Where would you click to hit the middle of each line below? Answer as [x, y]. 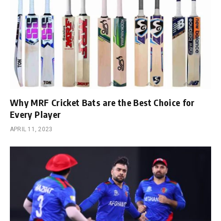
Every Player [36, 114]
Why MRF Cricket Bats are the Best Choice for [102, 103]
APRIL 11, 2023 [31, 129]
